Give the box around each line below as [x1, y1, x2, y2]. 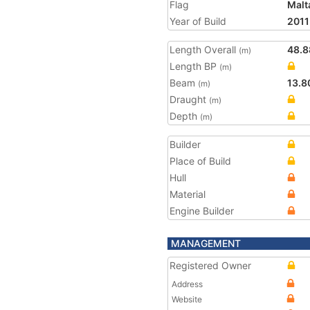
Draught [170, 93, 209, 105]
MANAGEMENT [171, 237, 241, 249]
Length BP [170, 60, 219, 72]
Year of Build [170, 15, 226, 27]
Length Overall [170, 44, 239, 55]
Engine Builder [170, 205, 234, 217]
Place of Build [170, 155, 231, 167]
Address [172, 279, 203, 289]
